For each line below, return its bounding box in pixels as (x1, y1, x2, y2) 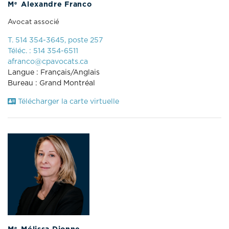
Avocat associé (8, 18, 59, 26)
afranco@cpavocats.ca (8, 58, 88, 65)
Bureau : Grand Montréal (8, 79, 95, 87)
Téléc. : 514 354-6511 (8, 47, 78, 55)
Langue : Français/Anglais (8, 68, 100, 76)
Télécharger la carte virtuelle (16, 98, 119, 105)
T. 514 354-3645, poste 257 (8, 36, 103, 44)
